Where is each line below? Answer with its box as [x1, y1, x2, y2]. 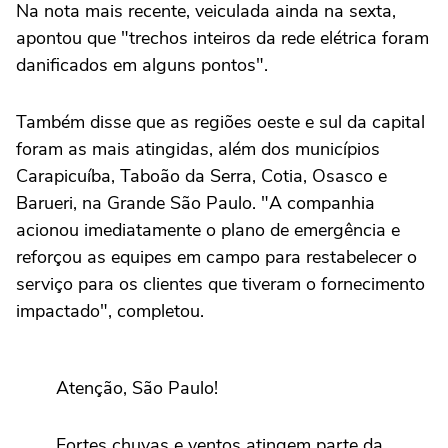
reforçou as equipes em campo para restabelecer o [16, 245, 417, 270]
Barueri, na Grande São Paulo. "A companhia [16, 191, 375, 216]
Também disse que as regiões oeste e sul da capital [16, 110, 425, 135]
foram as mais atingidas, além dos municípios [16, 137, 380, 162]
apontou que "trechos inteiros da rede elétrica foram [16, 26, 429, 51]
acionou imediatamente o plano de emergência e [16, 218, 400, 243]
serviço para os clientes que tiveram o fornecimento [16, 272, 425, 297]
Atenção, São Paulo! [56, 376, 218, 401]
